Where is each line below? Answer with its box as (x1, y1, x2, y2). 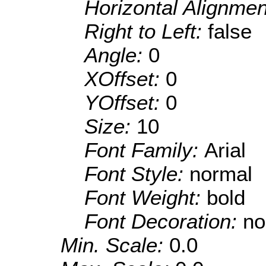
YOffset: (84, 91, 166, 115)
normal (189, 162, 252, 186)
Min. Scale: (61, 233, 169, 257)
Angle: (84, 43, 148, 67)
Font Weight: (84, 186, 207, 210)
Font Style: (84, 162, 189, 186)
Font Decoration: (84, 210, 243, 233)
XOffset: (84, 67, 166, 91)
